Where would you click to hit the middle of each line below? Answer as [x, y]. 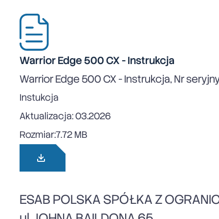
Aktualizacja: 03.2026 [65, 116]
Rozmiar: [38, 135]
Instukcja [39, 98]
